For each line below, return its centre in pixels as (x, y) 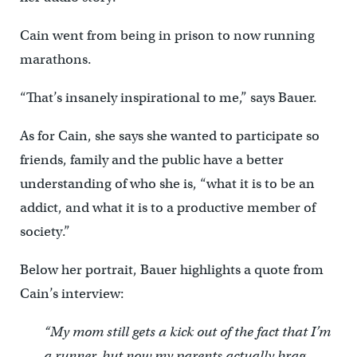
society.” (45, 231)
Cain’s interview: (72, 293)
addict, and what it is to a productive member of (167, 207)
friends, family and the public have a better (151, 159)
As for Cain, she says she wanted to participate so (169, 135)
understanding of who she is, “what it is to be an (167, 183)
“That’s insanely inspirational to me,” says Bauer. (168, 97)
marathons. (55, 59)
